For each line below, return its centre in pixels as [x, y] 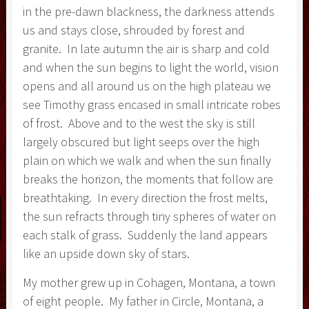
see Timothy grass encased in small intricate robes [151, 104]
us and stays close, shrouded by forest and [133, 30]
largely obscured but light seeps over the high [141, 141]
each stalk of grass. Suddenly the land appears [145, 235]
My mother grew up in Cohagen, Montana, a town [149, 282]
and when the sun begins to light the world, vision [150, 67]
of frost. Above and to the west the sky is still [139, 123]
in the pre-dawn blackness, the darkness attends [148, 11]
